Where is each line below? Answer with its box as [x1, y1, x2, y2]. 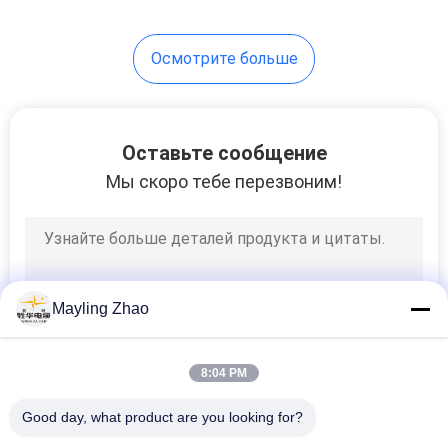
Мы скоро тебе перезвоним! [106, 170, 342, 192]
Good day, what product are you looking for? [22, 409, 303, 425]
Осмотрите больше [150, 48, 298, 68]
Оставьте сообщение [121, 140, 327, 165]
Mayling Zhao [52, 300, 149, 317]
